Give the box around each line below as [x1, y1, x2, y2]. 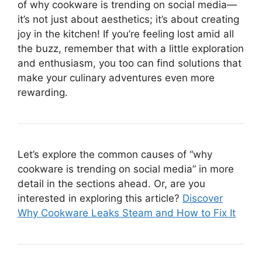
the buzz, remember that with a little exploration [18, 42, 244, 54]
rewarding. [18, 86, 68, 98]
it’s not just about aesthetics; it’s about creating [18, 13, 239, 25]
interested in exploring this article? [18, 192, 182, 204]
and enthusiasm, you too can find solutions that [18, 57, 242, 69]
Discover [182, 192, 223, 204]
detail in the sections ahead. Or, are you [18, 177, 205, 189]
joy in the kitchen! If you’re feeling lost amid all [18, 27, 234, 40]
